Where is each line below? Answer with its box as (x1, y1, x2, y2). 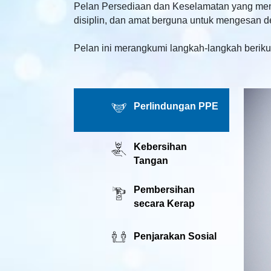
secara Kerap (133, 198, 195, 209)
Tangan (133, 155, 168, 166)
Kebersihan (133, 141, 187, 152)
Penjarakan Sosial (133, 231, 217, 242)
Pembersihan (133, 184, 195, 195)
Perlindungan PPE (133, 100, 218, 111)
